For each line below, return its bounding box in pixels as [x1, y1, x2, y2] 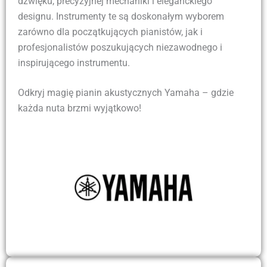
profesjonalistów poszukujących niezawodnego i [18, 41, 222, 53]
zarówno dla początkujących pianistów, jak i [18, 26, 203, 38]
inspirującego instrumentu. [18, 57, 130, 69]
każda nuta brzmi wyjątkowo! [18, 102, 141, 114]
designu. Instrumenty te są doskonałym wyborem [18, 10, 224, 22]
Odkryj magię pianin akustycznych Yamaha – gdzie [18, 86, 234, 98]
